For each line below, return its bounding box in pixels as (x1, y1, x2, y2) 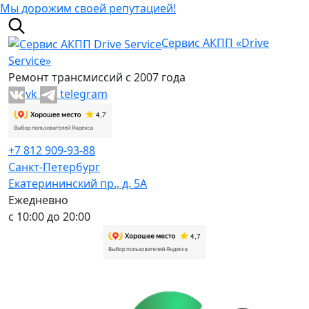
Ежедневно (8, 192, 68, 208)
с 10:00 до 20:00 (8, 209, 90, 225)
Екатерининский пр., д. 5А (8, 176, 147, 192)
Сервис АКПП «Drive (161, 35, 269, 51)
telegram (60, 86, 108, 101)
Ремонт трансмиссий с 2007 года (8, 69, 186, 85)
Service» (8, 52, 51, 68)
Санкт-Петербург (8, 159, 100, 175)
